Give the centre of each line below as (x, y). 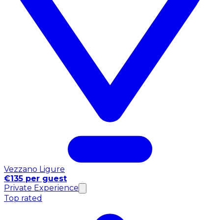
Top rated (23, 198)
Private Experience (41, 188)
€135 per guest (35, 178)
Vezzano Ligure (34, 169)
